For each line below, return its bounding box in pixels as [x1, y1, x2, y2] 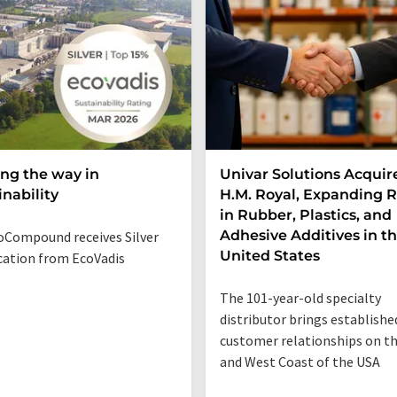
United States [220, 247, 320, 265]
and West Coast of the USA [220, 353, 380, 371]
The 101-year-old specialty [220, 289, 381, 307]
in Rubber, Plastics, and [220, 206, 392, 224]
